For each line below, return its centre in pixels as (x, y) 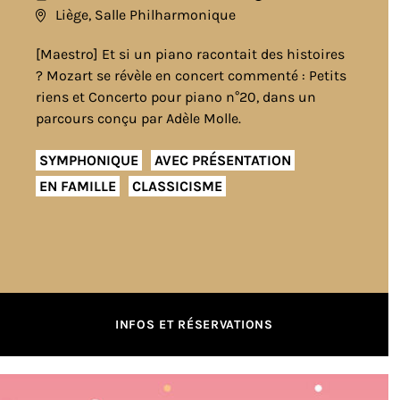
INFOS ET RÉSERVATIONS (194, 325)
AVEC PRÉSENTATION (223, 160)
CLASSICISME (177, 186)
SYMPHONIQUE (89, 160)
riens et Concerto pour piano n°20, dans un (176, 97)
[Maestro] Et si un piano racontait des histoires (190, 54)
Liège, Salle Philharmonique (146, 15)
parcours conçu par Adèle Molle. (138, 118)
